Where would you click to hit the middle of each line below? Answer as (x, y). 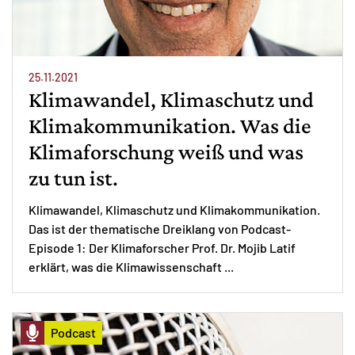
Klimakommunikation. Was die (170, 125)
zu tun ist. (73, 177)
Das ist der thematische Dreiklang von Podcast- (160, 228)
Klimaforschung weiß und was (166, 151)
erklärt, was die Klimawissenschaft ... (132, 266)
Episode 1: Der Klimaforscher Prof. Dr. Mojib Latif (162, 247)
